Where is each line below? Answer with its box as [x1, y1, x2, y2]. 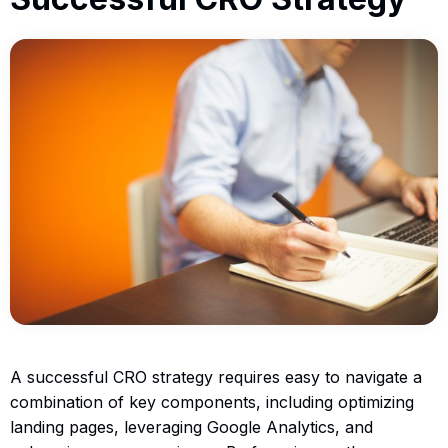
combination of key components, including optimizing [10, 391, 414, 412]
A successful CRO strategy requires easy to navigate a [10, 366, 422, 387]
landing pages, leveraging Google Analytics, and [10, 416, 373, 437]
